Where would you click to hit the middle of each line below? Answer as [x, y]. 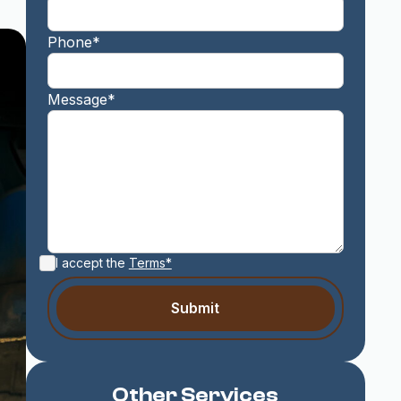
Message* [81, 99]
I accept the [92, 263]
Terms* [150, 263]
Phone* [73, 42]
